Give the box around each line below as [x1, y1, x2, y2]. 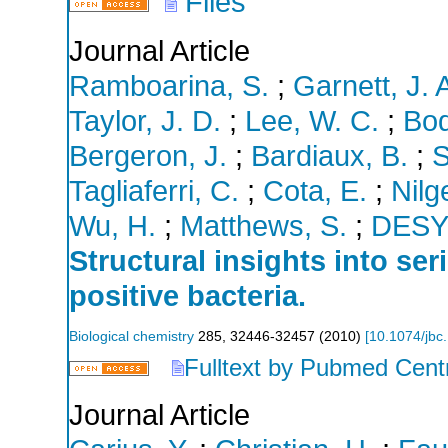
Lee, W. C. [245, 104, 379, 137]
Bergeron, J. [69, 139, 227, 172]
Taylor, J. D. [69, 104, 221, 137]
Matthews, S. [180, 209, 347, 242]
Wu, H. [69, 209, 156, 242]
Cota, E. [263, 174, 367, 207]
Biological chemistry [69, 328, 194, 344]
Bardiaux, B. [251, 139, 408, 172]
